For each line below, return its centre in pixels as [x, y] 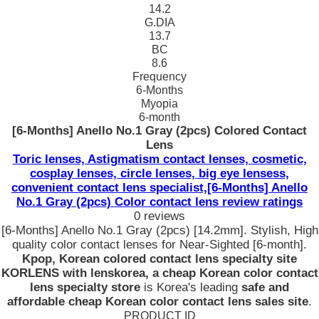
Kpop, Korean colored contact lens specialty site [159, 259]
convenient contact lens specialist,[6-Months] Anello [159, 188]
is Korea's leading [191, 287]
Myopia [159, 104]
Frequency [159, 77]
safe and [265, 287]
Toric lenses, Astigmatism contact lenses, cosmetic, [159, 159]
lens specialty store [85, 287]
